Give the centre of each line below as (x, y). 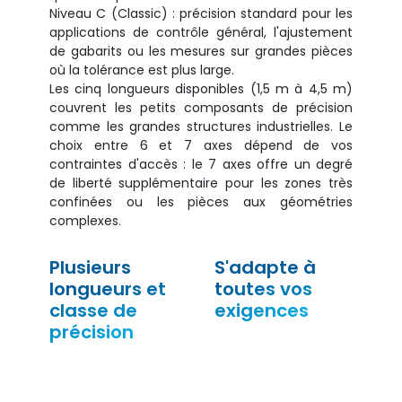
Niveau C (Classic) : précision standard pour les (201, 13)
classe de (93, 310)
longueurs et (108, 288)
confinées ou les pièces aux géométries (201, 201)
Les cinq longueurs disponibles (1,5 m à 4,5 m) (201, 88)
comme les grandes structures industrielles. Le (201, 126)
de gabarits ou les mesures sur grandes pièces (201, 51)
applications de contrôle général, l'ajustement (201, 32)
